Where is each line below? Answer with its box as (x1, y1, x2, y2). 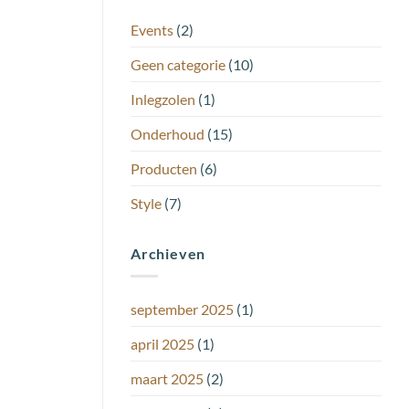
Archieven (131, 245, 206, 263)
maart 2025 (131, 369, 204, 387)
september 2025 (131, 299, 234, 318)
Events (131, 21, 173, 39)
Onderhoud (131, 125, 204, 143)
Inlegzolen (131, 90, 195, 109)
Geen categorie (131, 56, 225, 74)
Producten (131, 160, 197, 178)
